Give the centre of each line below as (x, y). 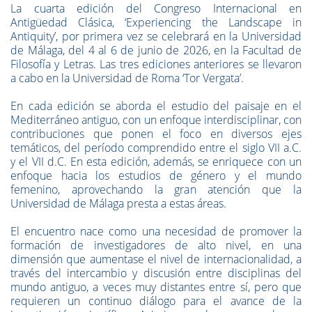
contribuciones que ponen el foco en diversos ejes (156, 134)
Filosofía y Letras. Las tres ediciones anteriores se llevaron (156, 64)
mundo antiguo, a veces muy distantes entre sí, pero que (156, 287)
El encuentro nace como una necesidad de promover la (156, 231)
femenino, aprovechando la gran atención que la (156, 189)
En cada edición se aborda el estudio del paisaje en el (156, 106)
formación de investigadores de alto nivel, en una (156, 245)
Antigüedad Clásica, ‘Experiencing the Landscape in (156, 22)
